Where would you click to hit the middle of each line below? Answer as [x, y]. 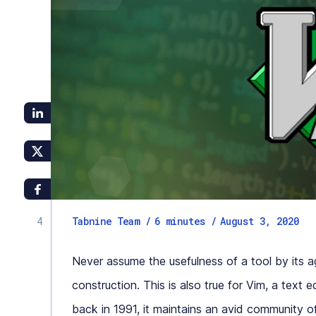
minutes [186, 221]
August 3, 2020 [260, 221]
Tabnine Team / [111, 221]
